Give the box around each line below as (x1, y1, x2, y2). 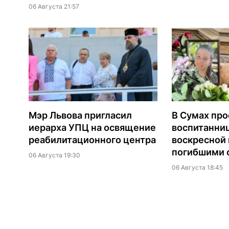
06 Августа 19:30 (28, 151, 80, 159)
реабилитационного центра (28, 134, 156, 146)
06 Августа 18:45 (171, 164, 223, 172)
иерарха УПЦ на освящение (28, 122, 156, 133)
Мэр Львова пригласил (28, 110, 132, 121)
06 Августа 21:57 (28, 3, 79, 11)
